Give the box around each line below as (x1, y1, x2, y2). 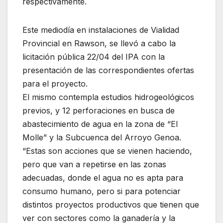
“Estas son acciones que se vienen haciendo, (22, 146, 192, 156)
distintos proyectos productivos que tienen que (22, 200, 199, 210)
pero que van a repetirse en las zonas (22, 159, 166, 170)
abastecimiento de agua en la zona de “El (22, 119, 178, 129)
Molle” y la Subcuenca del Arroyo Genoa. (22, 132, 181, 143)
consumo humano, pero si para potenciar (22, 186, 181, 197)
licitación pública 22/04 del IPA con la (22, 52, 165, 62)
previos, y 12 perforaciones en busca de (22, 106, 175, 116)
